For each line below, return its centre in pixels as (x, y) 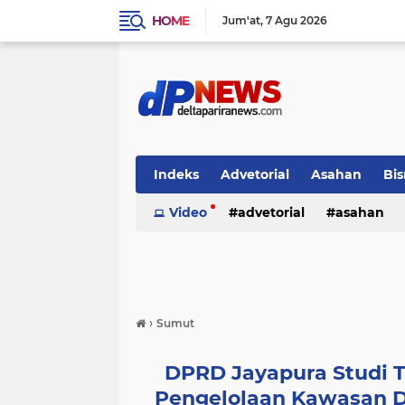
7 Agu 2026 (297, 20)
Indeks (176, 174)
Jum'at (241, 20)
